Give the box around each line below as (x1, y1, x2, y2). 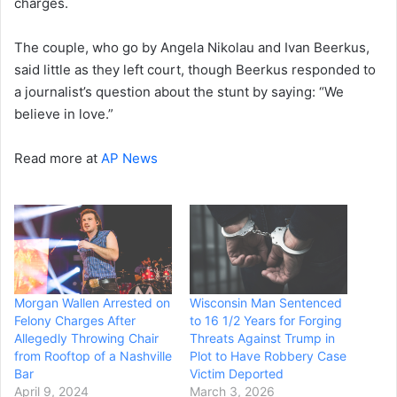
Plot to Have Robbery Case (190, 348, 346, 364)
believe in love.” (14, 105, 113, 122)
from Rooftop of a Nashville (14, 348, 172, 364)
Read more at (14, 149, 101, 167)
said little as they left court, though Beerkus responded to (14, 60, 376, 78)
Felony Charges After (14, 313, 136, 329)
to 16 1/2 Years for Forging (190, 313, 342, 329)
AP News (101, 149, 158, 167)
